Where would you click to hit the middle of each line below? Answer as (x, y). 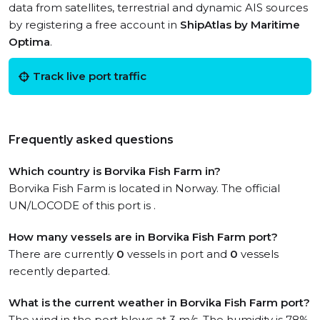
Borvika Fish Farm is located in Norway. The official (144, 188)
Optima (29, 42)
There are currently (62, 254)
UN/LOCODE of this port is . (82, 205)
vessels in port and (177, 254)
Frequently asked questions (91, 140)
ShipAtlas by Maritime (240, 25)
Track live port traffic (90, 76)
